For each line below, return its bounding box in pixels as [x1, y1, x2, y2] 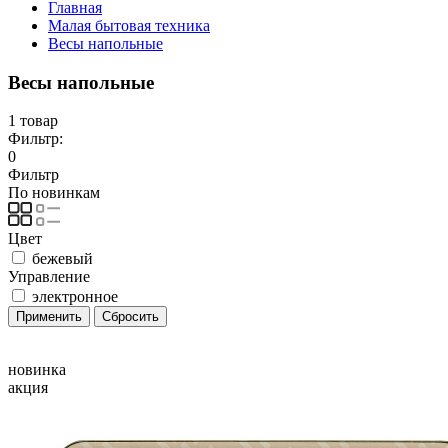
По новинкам [8, 184, 100, 202]
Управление [8, 268, 90, 286]
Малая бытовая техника [48, 17, 210, 34]
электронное [32, 288, 118, 306]
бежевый [32, 250, 93, 268]
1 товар [8, 112, 58, 130]
